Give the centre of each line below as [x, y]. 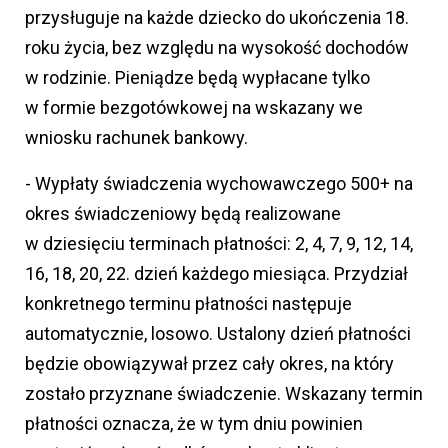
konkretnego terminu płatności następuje [188, 303]
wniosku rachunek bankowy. [136, 137]
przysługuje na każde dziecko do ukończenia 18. [217, 17]
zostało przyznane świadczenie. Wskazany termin [224, 393]
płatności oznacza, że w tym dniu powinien [194, 423]
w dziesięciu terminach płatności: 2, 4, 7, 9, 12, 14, [219, 243]
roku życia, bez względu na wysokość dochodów [217, 47]
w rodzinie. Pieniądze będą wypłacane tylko [197, 77]
